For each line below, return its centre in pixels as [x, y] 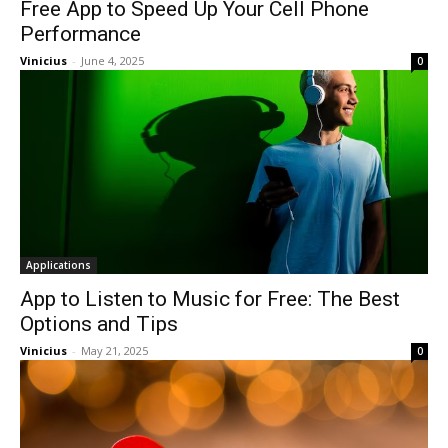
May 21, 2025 [114, 350]
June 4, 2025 [112, 60]
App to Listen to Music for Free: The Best [210, 299]
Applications [58, 265]
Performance [80, 34]
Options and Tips [99, 324]
